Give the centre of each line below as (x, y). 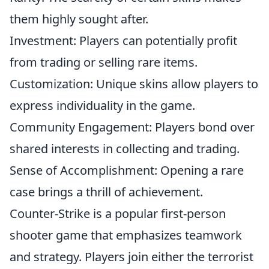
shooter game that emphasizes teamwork (126, 235)
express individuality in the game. (102, 105)
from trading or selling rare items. (104, 62)
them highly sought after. (79, 19)
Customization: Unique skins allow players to (134, 83)
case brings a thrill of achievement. (106, 192)
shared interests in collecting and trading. (125, 148)
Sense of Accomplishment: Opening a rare (127, 170)
